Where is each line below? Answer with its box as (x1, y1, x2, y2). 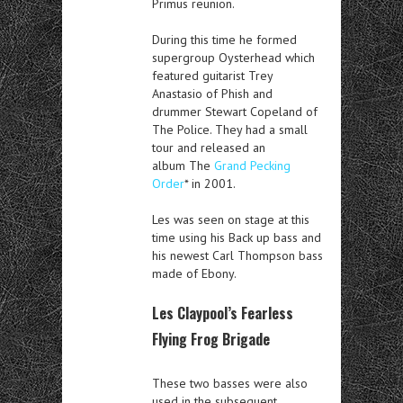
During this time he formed (152, 31, 297, 48)
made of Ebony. (152, 264, 237, 282)
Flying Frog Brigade (152, 327, 270, 350)
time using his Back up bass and (152, 228, 321, 246)
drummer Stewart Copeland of (152, 103, 318, 120)
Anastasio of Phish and (152, 85, 273, 102)
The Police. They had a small (152, 121, 308, 138)
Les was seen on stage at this (152, 210, 309, 228)
